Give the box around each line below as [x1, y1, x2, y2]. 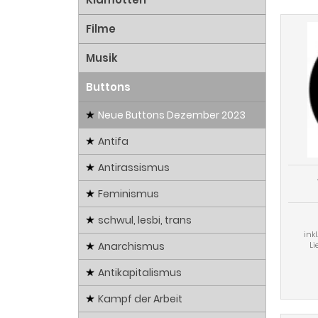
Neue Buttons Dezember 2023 [98, 108, 246, 123]
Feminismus [98, 187, 159, 202]
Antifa [98, 134, 128, 149]
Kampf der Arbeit [98, 292, 182, 307]
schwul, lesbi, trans [98, 213, 192, 228]
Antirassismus [98, 160, 170, 175]
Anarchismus [98, 239, 165, 254]
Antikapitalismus [98, 265, 182, 280]
